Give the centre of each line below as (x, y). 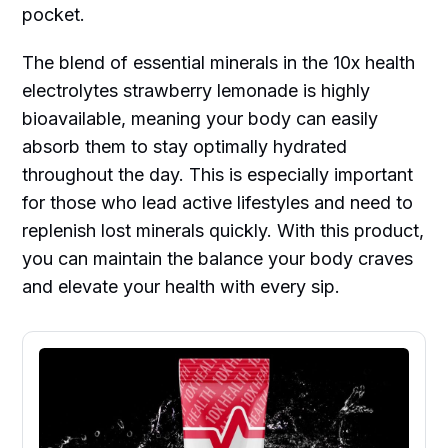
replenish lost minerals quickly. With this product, (223, 230)
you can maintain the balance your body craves (218, 258)
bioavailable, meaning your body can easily (200, 118)
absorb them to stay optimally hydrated (185, 146)
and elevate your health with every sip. (181, 286)
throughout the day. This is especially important (218, 174)
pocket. (54, 14)
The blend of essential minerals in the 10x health (219, 62)
